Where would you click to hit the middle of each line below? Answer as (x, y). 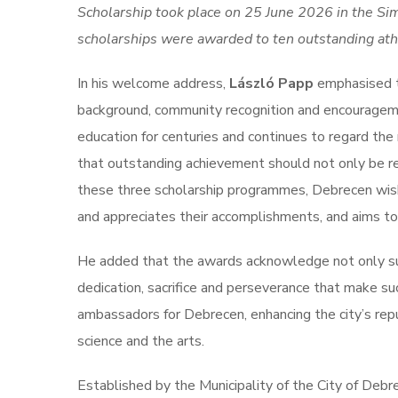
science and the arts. (141, 341)
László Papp (271, 84)
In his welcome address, (153, 84)
